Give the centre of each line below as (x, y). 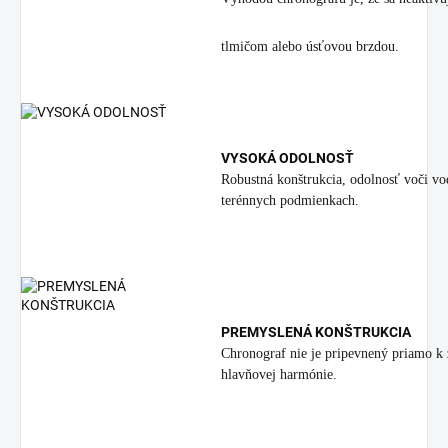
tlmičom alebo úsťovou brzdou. (310, 46)
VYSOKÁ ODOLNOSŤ (287, 158)
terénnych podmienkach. (290, 200)
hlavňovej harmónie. (279, 374)
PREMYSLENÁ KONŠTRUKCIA (316, 332)
